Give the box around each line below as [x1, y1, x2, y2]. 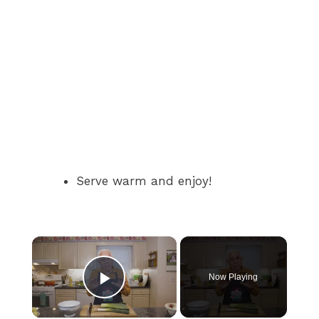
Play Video [104, 286, 212, 311]
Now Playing [209, 272, 258, 283]
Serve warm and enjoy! [75, 173, 211, 188]
